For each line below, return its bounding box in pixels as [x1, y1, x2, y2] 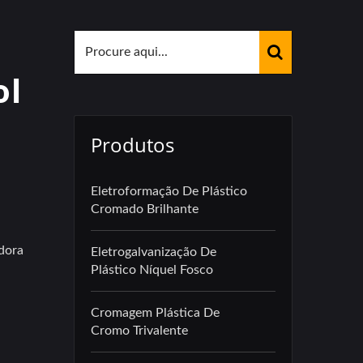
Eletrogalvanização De [91, 246, 216, 258]
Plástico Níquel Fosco [91, 263, 213, 276]
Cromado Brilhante [91, 203, 199, 216]
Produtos [91, 131, 174, 158]
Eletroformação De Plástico [91, 185, 247, 198]
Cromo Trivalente [91, 324, 188, 337]
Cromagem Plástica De [91, 306, 220, 319]
